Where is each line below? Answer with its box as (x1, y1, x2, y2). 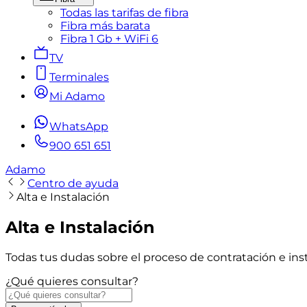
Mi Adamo (49, 90, 105, 103)
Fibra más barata (60, 19, 150, 32)
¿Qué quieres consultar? (5, 274, 138, 288)
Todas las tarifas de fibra (60, 6, 188, 19)
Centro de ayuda (27, 177, 119, 190)
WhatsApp (49, 120, 108, 133)
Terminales (49, 71, 109, 84)
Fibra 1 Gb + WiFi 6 (60, 32, 158, 45)
